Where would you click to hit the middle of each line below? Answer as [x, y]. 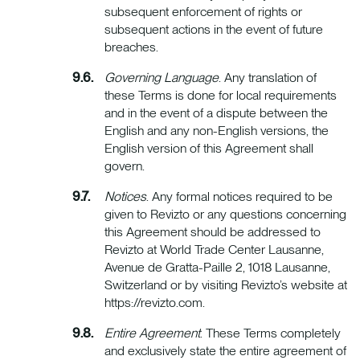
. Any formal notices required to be [239, 197]
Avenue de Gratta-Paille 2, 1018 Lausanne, [217, 268]
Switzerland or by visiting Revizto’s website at [226, 285]
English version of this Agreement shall [209, 149]
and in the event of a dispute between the [216, 113]
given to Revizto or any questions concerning [225, 215]
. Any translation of [268, 78]
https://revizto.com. [155, 303]
